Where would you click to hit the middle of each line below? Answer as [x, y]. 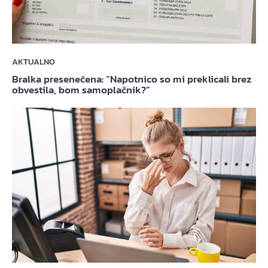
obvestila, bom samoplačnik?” [81, 90]
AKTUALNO [33, 62]
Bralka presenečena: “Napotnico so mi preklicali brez [132, 80]
